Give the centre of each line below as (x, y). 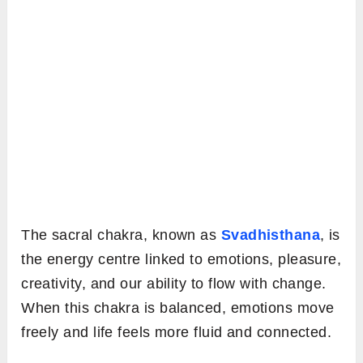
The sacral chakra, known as (121, 235)
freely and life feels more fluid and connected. (177, 333)
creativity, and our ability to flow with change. (174, 284)
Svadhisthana (271, 235)
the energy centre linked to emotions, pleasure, (181, 260)
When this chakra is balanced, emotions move (178, 308)
